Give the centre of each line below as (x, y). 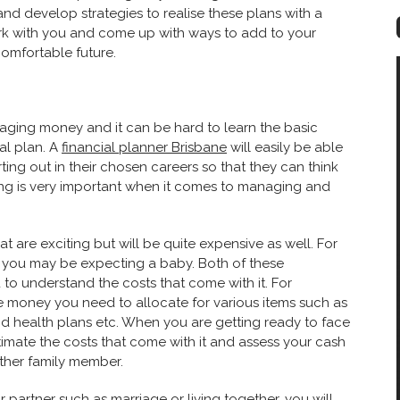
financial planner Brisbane (144, 147)
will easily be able (285, 147)
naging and (294, 186)
